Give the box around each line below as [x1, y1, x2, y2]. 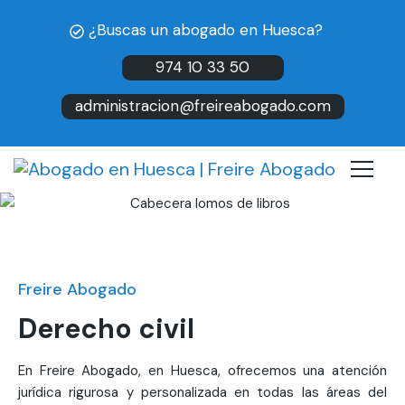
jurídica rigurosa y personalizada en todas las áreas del [18, 383, 387, 402]
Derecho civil [18, 311, 194, 347]
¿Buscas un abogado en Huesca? [83, 20, 323, 40]
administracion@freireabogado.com [74, 96, 331, 116]
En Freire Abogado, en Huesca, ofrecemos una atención [18, 362, 387, 381]
